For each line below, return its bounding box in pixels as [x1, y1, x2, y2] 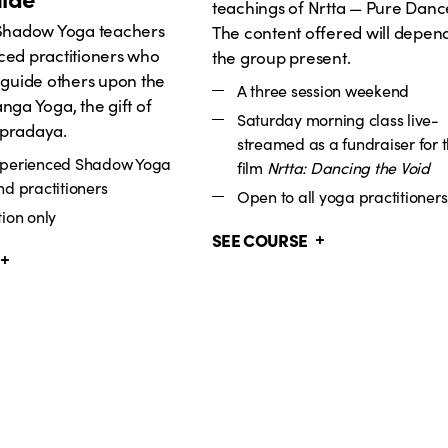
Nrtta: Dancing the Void [266, 155, 430, 178]
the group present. [211, 44, 351, 69]
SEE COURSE [211, 227, 308, 252]
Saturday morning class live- [236, 107, 439, 130]
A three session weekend [236, 78, 410, 101]
